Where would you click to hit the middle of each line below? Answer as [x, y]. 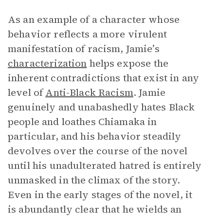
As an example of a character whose [94, 19]
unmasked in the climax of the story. [94, 180]
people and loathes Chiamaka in [82, 122]
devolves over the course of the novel [98, 151]
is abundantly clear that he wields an [95, 209]
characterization [47, 63]
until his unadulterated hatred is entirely [105, 165]
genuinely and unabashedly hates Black [101, 107]
